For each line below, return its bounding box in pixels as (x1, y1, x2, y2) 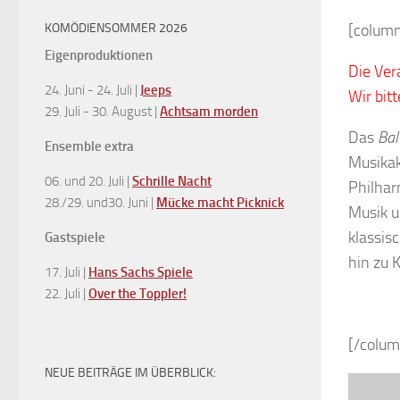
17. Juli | (45, 263, 88, 280)
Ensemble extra (45, 137, 134, 154)
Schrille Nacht (132, 172, 212, 189)
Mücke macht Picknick (156, 194, 284, 211)
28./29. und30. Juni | (45, 194, 156, 211)
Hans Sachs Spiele (88, 263, 193, 280)
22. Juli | (45, 285, 88, 302)
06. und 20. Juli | (45, 172, 132, 189)
